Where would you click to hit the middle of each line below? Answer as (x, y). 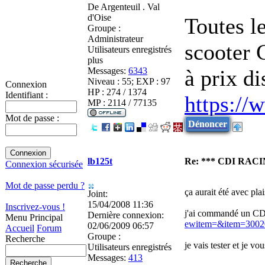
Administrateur (115, 38)
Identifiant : (27, 95)
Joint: (98, 193)
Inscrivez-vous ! (35, 207)
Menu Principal (34, 217)
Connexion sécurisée (44, 164)
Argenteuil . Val (129, 7)
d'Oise (99, 17)
